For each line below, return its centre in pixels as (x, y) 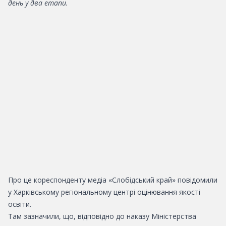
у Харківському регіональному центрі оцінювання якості (104, 192)
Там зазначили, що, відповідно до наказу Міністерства (102, 216)
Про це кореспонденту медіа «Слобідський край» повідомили (113, 180)
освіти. (20, 204)
